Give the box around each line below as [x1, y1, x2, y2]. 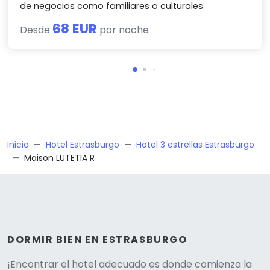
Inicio [7, 139, 29, 151]
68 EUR [52, 19, 98, 39]
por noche [97, 23, 149, 37]
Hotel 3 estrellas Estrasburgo [136, 139, 254, 151]
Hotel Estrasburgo [46, 139, 119, 151]
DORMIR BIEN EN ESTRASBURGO [7, 233, 187, 247]
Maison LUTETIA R [24, 152, 95, 165]
